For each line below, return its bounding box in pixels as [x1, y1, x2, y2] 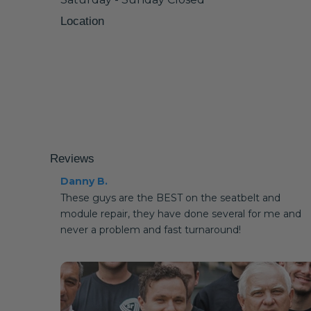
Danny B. [60, 175, 108, 187]
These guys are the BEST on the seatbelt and [60, 192, 280, 204]
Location [60, 15, 104, 28]
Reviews [50, 152, 94, 165]
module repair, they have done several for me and [60, 208, 301, 220]
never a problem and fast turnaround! [60, 224, 241, 236]
